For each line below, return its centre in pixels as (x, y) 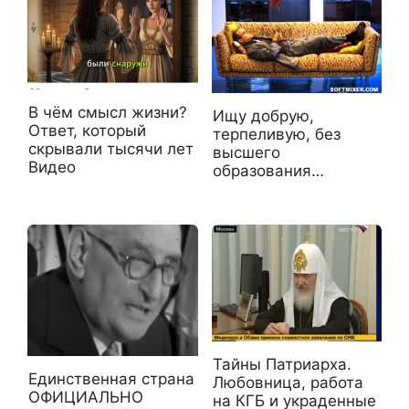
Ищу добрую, (263, 116)
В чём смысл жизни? (108, 113)
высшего (246, 153)
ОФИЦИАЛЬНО (86, 397)
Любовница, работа (288, 383)
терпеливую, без (276, 135)
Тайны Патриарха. (282, 365)
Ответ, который (87, 131)
